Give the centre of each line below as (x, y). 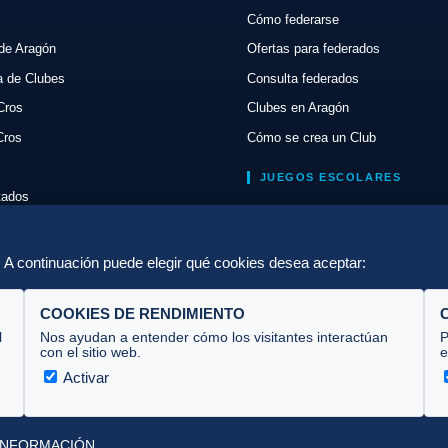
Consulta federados (302, 78)
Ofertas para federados (313, 49)
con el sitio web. (90, 352)
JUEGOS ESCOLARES (330, 177)
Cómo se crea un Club (311, 137)
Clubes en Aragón (297, 108)
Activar (84, 377)
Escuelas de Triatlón (306, 240)
